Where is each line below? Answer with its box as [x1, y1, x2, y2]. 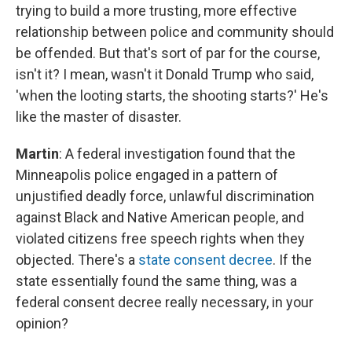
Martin [16, 145, 59, 162]
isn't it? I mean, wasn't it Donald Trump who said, [16, 65, 313, 82]
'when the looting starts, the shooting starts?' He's [16, 86, 328, 104]
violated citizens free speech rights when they [16, 229, 305, 247]
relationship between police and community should [16, 23, 334, 40]
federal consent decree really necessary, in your [16, 293, 313, 310]
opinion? [16, 314, 68, 332]
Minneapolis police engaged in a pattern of [16, 166, 278, 183]
